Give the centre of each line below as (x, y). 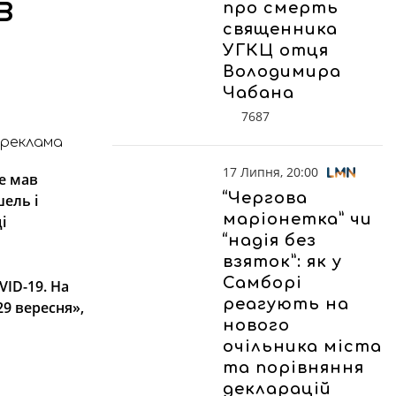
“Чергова (265, 198)
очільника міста (302, 346)
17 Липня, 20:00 (270, 171)
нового (256, 325)
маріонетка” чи (297, 219)
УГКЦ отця (276, 50)
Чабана (259, 93)
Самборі (263, 282)
